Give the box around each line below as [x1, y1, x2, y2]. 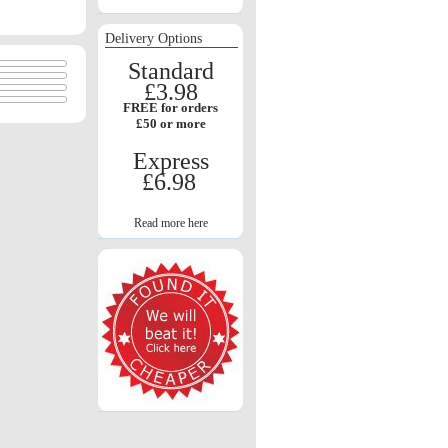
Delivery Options [105, 31, 202, 46]
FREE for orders [123, 100, 218, 115]
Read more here [133, 216, 208, 230]
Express [132, 148, 209, 174]
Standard [127, 58, 214, 84]
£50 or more [135, 116, 206, 131]
